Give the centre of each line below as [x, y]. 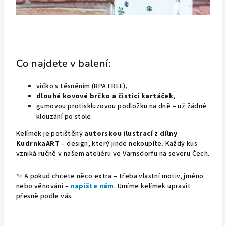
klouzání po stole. [65, 117]
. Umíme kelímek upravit [152, 186]
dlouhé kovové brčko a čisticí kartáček [105, 96]
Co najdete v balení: [64, 63]
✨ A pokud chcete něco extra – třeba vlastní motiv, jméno [110, 176]
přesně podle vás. [45, 196]
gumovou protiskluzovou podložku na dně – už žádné [122, 106]
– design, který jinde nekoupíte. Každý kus [129, 144]
